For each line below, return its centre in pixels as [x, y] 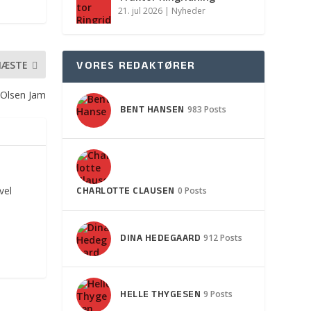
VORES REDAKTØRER [136, 66]
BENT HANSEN [152, 110]
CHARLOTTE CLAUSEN [126, 192]
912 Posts [223, 237]
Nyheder [189, 10]
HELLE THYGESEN [161, 295]
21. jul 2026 [141, 10]
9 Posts [218, 294]
